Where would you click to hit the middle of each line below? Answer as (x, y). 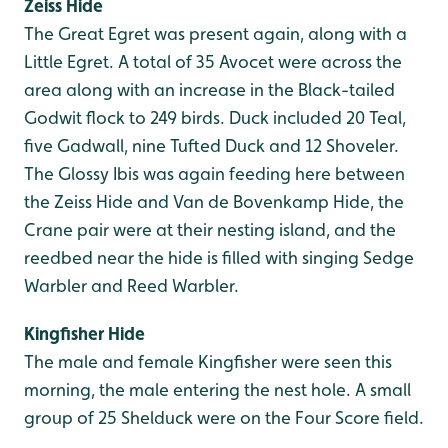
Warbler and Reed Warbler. (131, 285)
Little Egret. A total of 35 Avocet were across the (213, 61)
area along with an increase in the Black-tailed (209, 89)
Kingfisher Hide (84, 333)
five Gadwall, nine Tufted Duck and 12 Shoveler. (211, 145)
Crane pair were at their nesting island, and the (210, 229)
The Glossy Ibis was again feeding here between (214, 173)
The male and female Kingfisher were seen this (208, 361)
